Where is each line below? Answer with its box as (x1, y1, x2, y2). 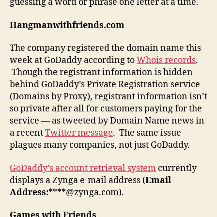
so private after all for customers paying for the (10, 103, 202, 115)
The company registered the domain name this (10, 43, 201, 54)
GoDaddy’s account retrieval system (10, 162, 156, 174)
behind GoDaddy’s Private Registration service (10, 79, 200, 91)
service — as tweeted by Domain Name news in (10, 115, 204, 127)
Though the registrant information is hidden (10, 67, 193, 78)
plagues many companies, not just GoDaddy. (10, 139, 190, 151)
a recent (10, 127, 45, 139)
